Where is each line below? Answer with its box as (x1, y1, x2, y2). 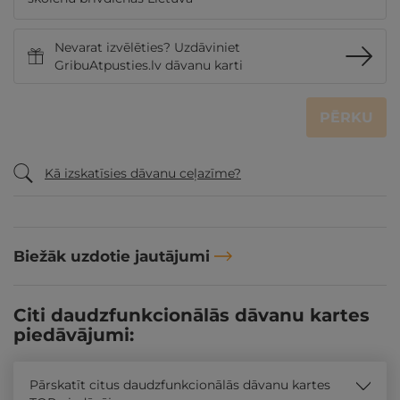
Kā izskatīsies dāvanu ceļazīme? (45, 165, 241, 181)
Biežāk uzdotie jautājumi (13, 247, 210, 265)
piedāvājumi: (13, 324, 134, 346)
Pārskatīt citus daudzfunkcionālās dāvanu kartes (29, 377, 330, 393)
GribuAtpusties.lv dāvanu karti (54, 57, 243, 73)
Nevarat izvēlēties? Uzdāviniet (54, 39, 240, 55)
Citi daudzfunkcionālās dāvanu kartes (13, 304, 370, 326)
